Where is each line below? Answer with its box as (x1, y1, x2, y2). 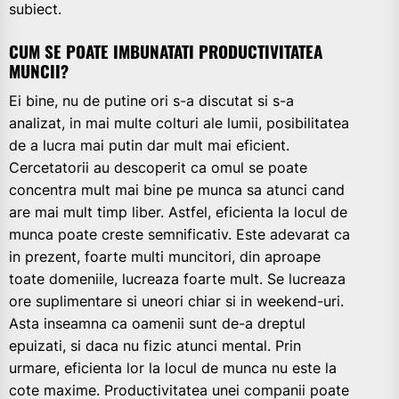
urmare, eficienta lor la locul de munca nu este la (9, 359, 337, 378)
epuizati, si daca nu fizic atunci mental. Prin (9, 337, 301, 355)
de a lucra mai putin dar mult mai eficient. (9, 136, 289, 155)
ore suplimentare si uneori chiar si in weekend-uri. (9, 292, 344, 311)
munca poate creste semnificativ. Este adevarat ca (9, 225, 350, 244)
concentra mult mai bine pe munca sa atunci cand (9, 181, 345, 199)
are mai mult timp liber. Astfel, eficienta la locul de (9, 203, 347, 222)
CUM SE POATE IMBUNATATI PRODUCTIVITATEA (9, 39, 322, 64)
